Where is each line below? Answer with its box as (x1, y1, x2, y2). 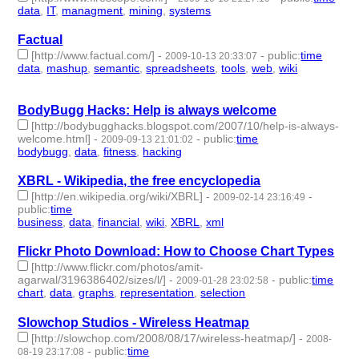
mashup (46, 62, 88, 75)
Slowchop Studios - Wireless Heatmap (18, 315, 250, 329)
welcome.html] (18, 132, 91, 146)
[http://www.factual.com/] (31, 49, 155, 63)
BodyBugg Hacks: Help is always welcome (18, 103, 277, 118)
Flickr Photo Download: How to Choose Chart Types (18, 244, 335, 259)
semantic (94, 62, 140, 75)
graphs (79, 286, 115, 300)
